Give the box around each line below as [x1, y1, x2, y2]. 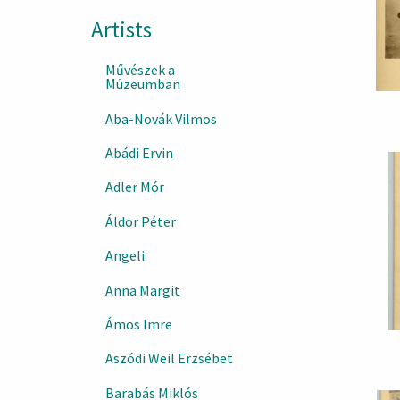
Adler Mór [105, 178, 164, 196]
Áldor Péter [105, 212, 176, 230]
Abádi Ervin [105, 144, 173, 162]
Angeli [105, 246, 145, 265]
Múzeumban [105, 75, 180, 94]
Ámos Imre [105, 314, 172, 333]
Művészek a [105, 61, 175, 79]
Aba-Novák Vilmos [105, 109, 217, 128]
